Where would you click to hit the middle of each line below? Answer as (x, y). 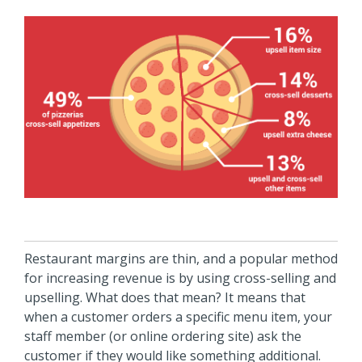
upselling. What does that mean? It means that (165, 297)
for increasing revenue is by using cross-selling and (180, 278)
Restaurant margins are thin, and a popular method (181, 258)
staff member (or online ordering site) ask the (163, 336)
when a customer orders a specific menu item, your (178, 316)
